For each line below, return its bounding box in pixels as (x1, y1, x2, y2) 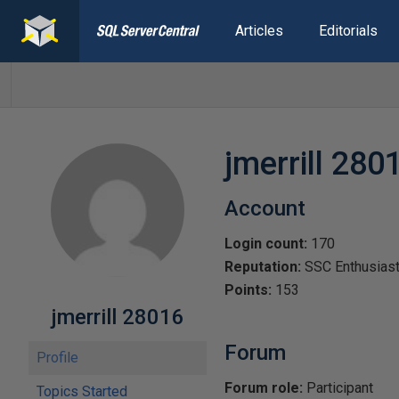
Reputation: (224, 258, 301, 275)
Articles (234, 22, 283, 39)
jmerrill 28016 (51, 305, 184, 330)
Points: (224, 281, 272, 298)
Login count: (224, 235, 307, 252)
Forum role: (224, 379, 303, 396)
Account (224, 196, 305, 221)
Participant (303, 379, 373, 396)
